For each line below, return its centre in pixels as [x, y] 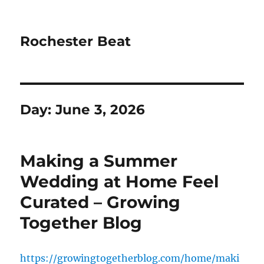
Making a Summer [99, 161]
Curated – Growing [100, 202]
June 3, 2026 [100, 110]
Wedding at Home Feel [120, 181]
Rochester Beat [76, 41]
